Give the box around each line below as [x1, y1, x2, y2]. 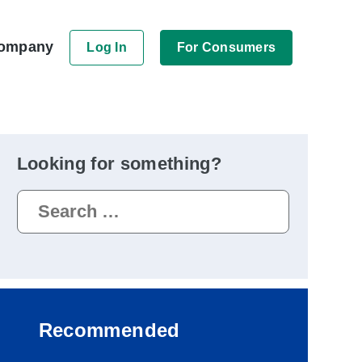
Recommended [38, 319, 180, 342]
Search [15, 192, 57, 206]
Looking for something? [16, 154, 221, 174]
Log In [86, 40, 127, 54]
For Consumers [176, 40, 276, 54]
